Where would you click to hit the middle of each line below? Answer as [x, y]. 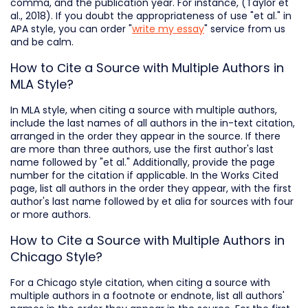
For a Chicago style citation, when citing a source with [140, 282]
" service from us [245, 29]
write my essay [168, 29]
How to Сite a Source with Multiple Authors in [147, 67]
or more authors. [51, 214]
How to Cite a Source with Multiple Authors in [147, 240]
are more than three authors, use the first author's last [142, 149]
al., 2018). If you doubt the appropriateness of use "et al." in [151, 15]
